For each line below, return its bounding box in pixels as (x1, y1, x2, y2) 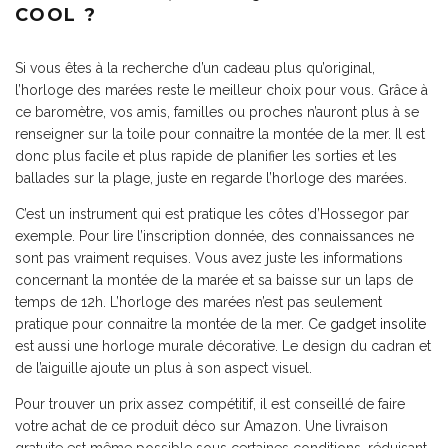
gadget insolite (330, 316, 426, 332)
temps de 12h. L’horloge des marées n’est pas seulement (15, 294, 382, 310)
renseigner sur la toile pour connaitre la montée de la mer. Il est (15, 126, 425, 142)
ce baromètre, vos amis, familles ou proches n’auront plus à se (15, 104, 419, 120)
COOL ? (15, 4, 97, 26)
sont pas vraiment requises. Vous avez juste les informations (15, 250, 403, 266)
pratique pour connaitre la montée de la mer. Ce (15, 316, 330, 332)
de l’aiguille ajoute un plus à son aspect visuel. (15, 360, 312, 376)
